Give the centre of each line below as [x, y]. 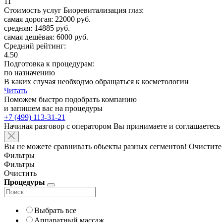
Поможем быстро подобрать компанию [70, 99]
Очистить [20, 173]
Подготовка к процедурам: [49, 63]
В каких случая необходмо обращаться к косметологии [96, 81]
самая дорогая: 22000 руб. [47, 19]
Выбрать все [55, 210]
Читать [16, 90]
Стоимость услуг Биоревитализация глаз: [74, 10]
